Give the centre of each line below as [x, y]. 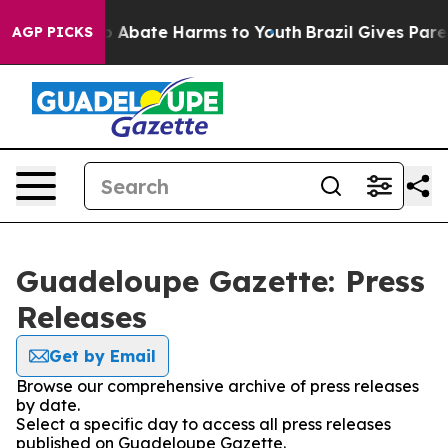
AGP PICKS [52, 32]
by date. [48, 405]
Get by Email [102, 356]
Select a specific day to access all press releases [203, 424]
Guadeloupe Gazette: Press [220, 281]
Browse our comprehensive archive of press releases [217, 386]
